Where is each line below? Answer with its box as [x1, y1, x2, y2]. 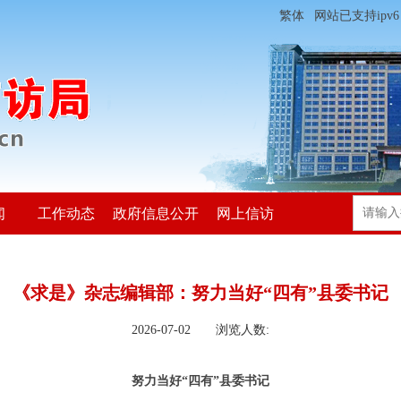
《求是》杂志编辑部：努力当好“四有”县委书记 [13, 283, 388, 303]
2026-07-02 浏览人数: [132, 323, 269, 337]
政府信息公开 [113, 206, 199, 221]
